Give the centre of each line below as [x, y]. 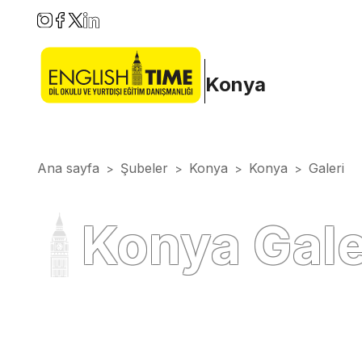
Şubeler [144, 168]
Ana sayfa [68, 168]
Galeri [326, 168]
